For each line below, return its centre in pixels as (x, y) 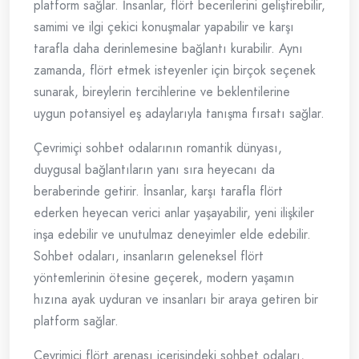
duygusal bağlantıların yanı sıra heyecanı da (154, 170)
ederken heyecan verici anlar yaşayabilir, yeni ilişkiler (174, 213)
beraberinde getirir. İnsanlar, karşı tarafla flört (158, 192)
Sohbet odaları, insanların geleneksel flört (149, 256)
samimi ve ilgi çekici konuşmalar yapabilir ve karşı (164, 27)
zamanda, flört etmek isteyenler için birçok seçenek (175, 71)
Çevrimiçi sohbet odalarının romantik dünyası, (158, 148)
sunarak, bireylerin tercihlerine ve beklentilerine (162, 92)
